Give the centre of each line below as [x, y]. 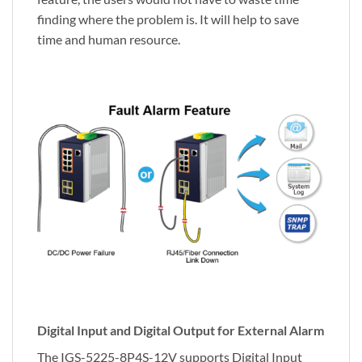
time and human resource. [109, 40]
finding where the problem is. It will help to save [168, 19]
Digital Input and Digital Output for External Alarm [181, 330]
